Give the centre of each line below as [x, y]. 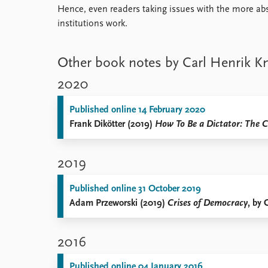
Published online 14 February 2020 [137, 110]
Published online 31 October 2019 [135, 189]
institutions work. [92, 24]
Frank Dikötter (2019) [112, 124]
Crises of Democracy [208, 203]
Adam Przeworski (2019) [118, 203]
